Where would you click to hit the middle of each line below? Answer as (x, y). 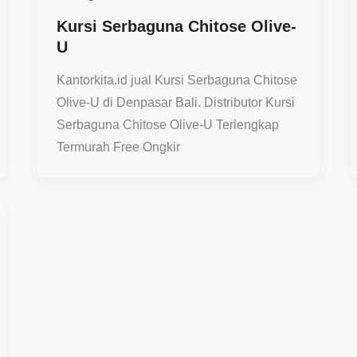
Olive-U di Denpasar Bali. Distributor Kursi (176, 103)
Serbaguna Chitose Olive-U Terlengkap (168, 125)
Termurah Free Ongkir (119, 147)
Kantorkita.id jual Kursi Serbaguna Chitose (177, 80)
